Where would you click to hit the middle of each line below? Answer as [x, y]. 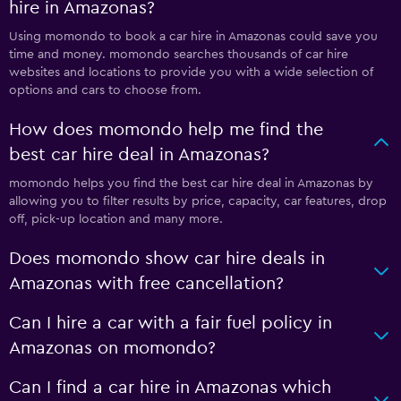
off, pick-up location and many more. [116, 219]
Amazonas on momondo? [112, 348]
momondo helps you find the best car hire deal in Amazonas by [191, 183]
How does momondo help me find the [166, 130]
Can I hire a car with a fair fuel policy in [171, 323]
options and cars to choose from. [105, 90]
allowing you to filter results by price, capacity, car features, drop [198, 201]
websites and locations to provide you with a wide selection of [191, 73]
